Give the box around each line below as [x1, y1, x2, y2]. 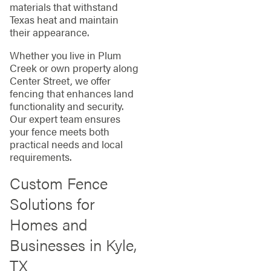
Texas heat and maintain [9, 11, 119, 27]
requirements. [9, 149, 71, 164]
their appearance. [9, 24, 89, 39]
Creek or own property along [9, 60, 139, 75]
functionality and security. [9, 98, 123, 113]
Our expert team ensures [9, 111, 120, 126]
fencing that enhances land [9, 85, 134, 100]
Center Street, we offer [9, 73, 111, 88]
